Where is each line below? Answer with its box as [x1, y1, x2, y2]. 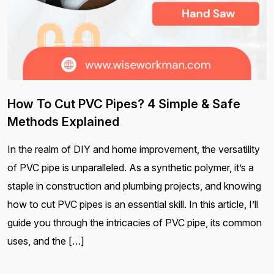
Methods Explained [7, 114, 119, 129]
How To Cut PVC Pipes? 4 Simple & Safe [7, 96, 240, 111]
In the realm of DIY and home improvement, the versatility [7, 143, 260, 155]
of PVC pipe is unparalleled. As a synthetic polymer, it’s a [7, 161, 254, 174]
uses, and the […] [7, 234, 84, 247]
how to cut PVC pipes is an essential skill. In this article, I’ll [7, 198, 258, 210]
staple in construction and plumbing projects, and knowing [7, 179, 261, 192]
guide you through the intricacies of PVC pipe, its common [7, 216, 262, 229]
